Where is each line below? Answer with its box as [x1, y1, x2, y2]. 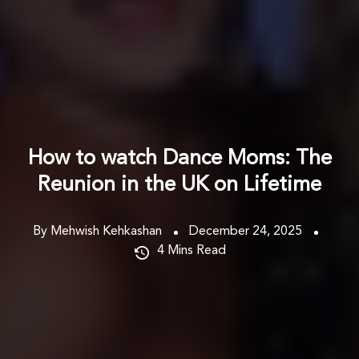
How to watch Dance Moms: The [27, 147, 332, 169]
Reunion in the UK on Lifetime [38, 174, 321, 196]
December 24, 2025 [189, 224, 302, 238]
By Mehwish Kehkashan [33, 224, 162, 238]
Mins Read [167, 244, 226, 257]
